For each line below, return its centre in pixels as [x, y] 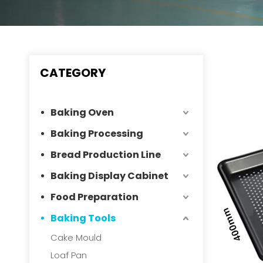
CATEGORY [73, 73]
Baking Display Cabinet [109, 176]
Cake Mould [76, 237]
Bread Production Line [106, 155]
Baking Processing [97, 134]
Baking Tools [83, 218]
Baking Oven [82, 112]
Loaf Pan [69, 255]
